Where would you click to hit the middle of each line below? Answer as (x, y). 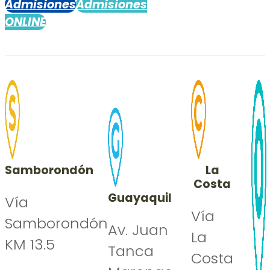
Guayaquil (140, 198)
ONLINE (25, 22)
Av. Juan (138, 230)
